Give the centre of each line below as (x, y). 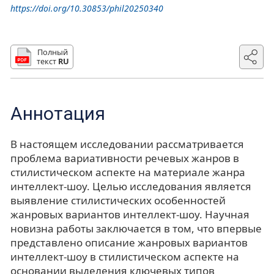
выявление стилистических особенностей (118, 200)
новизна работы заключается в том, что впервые (136, 228)
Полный (53, 52)
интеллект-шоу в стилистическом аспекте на (125, 256)
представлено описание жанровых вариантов (129, 242)
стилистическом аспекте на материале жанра (128, 172)
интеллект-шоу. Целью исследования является (131, 186)
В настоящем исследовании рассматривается (127, 144)
